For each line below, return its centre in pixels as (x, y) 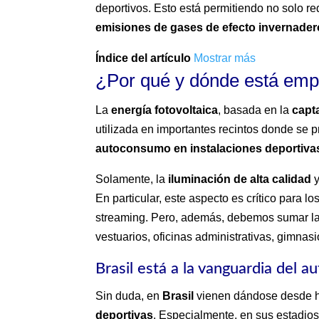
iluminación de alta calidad (240, 179)
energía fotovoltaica (165, 110)
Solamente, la (132, 179)
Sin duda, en (129, 296)
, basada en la (255, 110)
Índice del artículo (143, 58)
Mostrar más (225, 58)
